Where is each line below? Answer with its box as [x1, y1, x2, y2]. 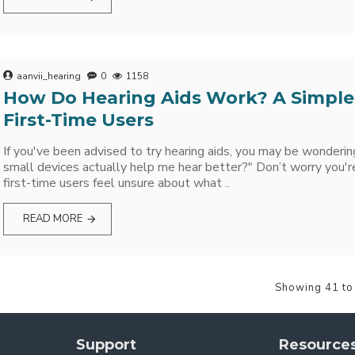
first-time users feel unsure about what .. [3, 174, 231, 192]
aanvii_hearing [17, 70, 82, 82]
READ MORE [22, 212, 82, 226]
